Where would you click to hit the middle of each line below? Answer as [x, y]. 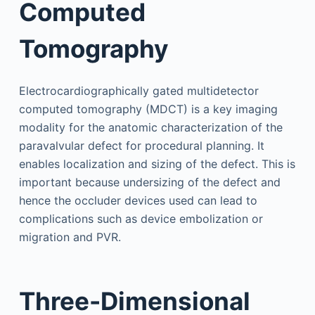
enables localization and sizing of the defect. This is [157, 163]
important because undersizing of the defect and [149, 182]
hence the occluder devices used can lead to [138, 200]
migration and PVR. [70, 237]
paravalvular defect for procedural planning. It [141, 145]
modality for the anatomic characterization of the [150, 127]
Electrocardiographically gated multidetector [139, 90]
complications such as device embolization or [141, 218]
